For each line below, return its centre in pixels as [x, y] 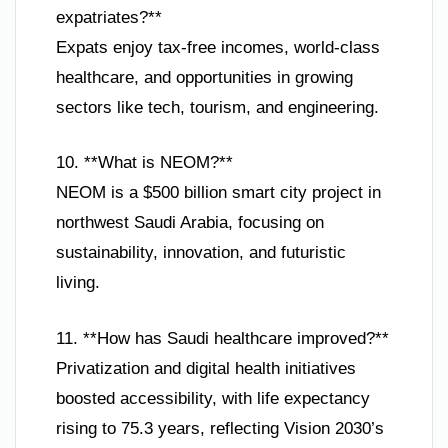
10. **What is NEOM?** [144, 163]
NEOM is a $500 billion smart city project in [218, 193]
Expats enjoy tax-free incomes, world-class [218, 47]
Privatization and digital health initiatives [206, 368]
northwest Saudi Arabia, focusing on [190, 223]
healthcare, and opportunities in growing [204, 77]
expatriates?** [109, 17]
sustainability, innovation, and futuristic [201, 253]
